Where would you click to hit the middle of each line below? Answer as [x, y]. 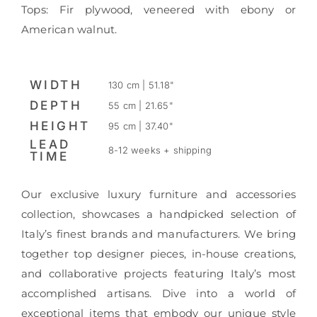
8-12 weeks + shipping [160, 150]
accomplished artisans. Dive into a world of [158, 294]
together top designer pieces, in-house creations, [158, 254]
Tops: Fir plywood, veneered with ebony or [158, 10]
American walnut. [69, 30]
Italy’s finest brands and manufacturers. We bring [158, 234]
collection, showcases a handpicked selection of [158, 214]
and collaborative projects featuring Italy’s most [158, 274]
